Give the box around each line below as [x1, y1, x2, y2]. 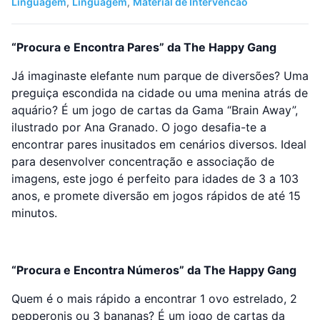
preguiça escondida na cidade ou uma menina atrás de [11, 85, 308, 100]
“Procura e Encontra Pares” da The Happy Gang [11, 39, 276, 54]
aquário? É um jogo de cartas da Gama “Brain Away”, [11, 102, 298, 117]
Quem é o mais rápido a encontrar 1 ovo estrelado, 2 [11, 291, 297, 306]
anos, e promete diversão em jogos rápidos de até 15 [11, 188, 301, 203]
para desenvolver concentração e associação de [11, 154, 274, 169]
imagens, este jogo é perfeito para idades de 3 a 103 [11, 171, 299, 186]
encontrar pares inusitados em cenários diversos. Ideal [11, 136, 306, 151]
